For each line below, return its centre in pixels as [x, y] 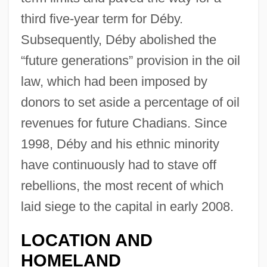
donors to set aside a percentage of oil [130, 102]
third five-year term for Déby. [102, 18]
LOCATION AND [86, 240]
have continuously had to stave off [118, 164]
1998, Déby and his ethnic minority [120, 144]
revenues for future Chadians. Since [124, 123]
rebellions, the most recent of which [122, 185]
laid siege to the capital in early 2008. [127, 206]
